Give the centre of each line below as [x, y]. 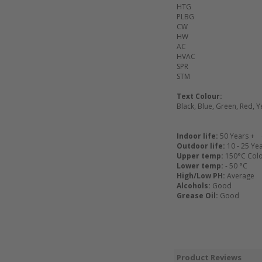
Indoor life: [197, 136]
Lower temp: [200, 166]
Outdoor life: [201, 146]
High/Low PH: [201, 176]
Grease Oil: [197, 196]
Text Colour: [199, 96]
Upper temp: [200, 156]
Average [240, 176]
